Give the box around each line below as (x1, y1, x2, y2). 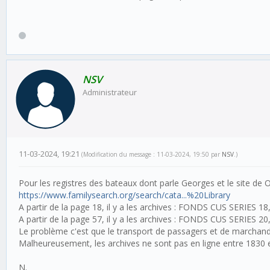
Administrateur (83, 86, 137, 98)
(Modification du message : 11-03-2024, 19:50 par (81, 149, 222, 159)
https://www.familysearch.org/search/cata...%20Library (19, 189, 230, 201)
